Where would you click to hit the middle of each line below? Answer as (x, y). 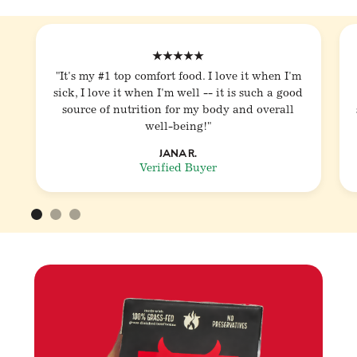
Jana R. (178, 152)
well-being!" (178, 127)
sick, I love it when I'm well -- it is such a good (178, 94)
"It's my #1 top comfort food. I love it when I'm (178, 77)
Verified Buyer (178, 169)
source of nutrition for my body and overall (178, 110)
